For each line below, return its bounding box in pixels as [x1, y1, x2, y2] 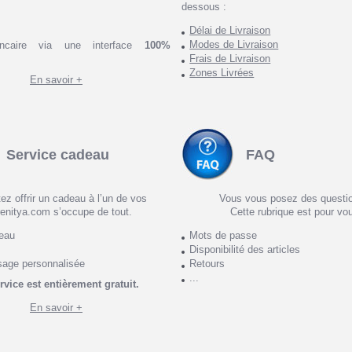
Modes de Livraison [189, 38, 279, 51]
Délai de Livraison [189, 24, 271, 37]
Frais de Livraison [189, 53, 271, 65]
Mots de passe [189, 229, 258, 241]
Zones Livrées [189, 67, 255, 79]
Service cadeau [6, 146, 110, 163]
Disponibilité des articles [189, 244, 301, 255]
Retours [189, 258, 225, 269]
